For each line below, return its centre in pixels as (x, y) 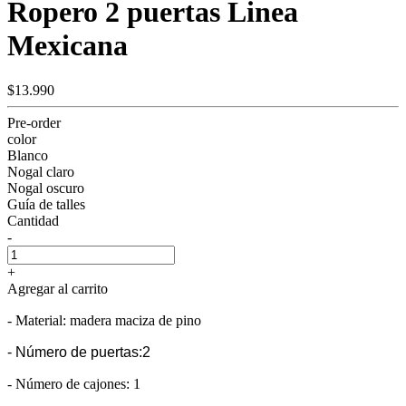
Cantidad (33, 220)
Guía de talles (46, 204)
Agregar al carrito (58, 288)
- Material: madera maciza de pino (104, 320)
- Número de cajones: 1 (74, 383)
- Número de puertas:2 (79, 352)
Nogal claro (41, 171)
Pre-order (34, 122)
